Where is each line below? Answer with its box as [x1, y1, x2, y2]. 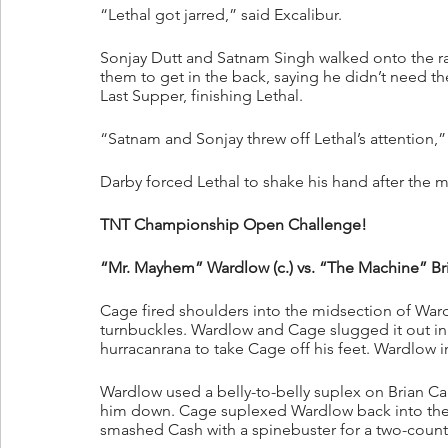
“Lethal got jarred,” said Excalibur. [100, 5, 342, 25]
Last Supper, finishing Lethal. [100, 86, 303, 106]
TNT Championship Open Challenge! [100, 215, 367, 235]
